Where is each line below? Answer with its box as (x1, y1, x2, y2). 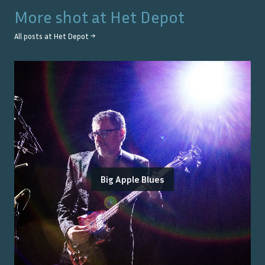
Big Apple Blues (101, 173, 164, 185)
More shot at (14, 7, 110, 27)
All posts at (14, 31, 54, 41)
